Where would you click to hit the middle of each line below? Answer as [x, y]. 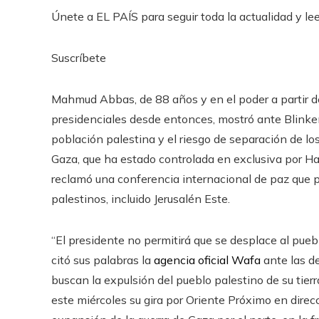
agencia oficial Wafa [207, 260]
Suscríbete [79, 57]
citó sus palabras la [103, 260]
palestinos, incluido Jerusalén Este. [141, 198]
